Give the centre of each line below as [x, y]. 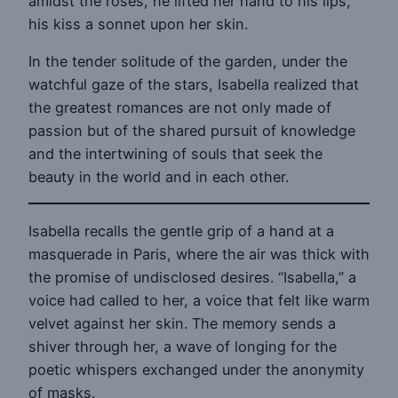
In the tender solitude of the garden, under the [188, 61]
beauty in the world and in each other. [159, 176]
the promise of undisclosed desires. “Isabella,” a [192, 277]
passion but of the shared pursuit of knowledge [192, 130]
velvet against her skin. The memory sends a [182, 323]
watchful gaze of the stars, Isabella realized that [194, 84]
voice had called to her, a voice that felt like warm [199, 300]
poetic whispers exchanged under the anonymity [196, 369]
